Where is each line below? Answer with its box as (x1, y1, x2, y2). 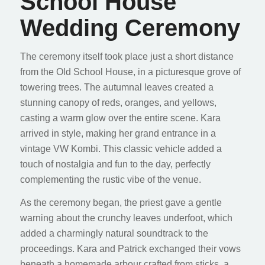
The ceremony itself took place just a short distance (20, 51, 234, 62)
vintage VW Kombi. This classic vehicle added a (20, 143, 222, 154)
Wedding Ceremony (20, 15, 240, 41)
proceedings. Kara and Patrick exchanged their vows (20, 244, 241, 254)
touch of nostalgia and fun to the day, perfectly (20, 159, 211, 169)
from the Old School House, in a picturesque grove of (20, 66, 241, 77)
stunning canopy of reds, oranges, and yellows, (20, 97, 216, 108)
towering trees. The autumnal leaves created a (20, 82, 214, 92)
